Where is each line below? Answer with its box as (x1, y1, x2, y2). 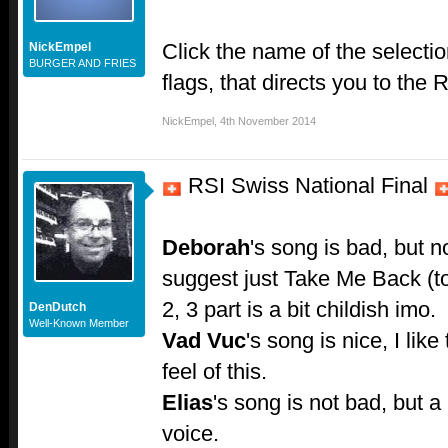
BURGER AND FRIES (29, 56, 136, 69)
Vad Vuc (162, 328, 246, 354)
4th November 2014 (220, 115, 316, 128)
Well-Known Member (29, 317, 129, 330)
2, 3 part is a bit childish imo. (162, 297, 436, 323)
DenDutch (29, 300, 86, 315)
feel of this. (162, 359, 267, 385)
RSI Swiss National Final (182, 173, 434, 199)
